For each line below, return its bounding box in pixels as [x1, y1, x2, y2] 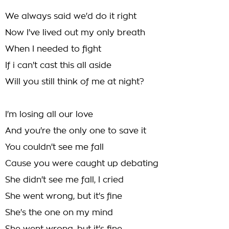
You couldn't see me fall [5, 143, 104, 151]
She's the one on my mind [5, 209, 113, 217]
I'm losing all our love [5, 110, 93, 119]
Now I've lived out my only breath [5, 29, 145, 37]
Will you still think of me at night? [5, 78, 144, 86]
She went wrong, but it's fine [5, 192, 122, 200]
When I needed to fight [5, 45, 101, 53]
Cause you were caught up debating [5, 159, 158, 168]
